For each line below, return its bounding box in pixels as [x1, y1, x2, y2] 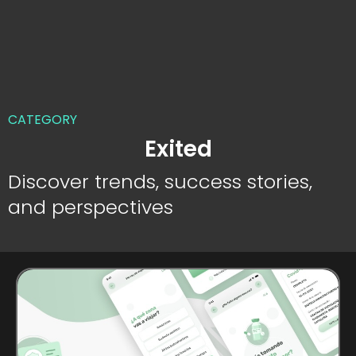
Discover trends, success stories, [8, 168, 312, 195]
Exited [144, 133, 212, 164]
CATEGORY [8, 110, 77, 129]
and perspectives [8, 193, 173, 220]
